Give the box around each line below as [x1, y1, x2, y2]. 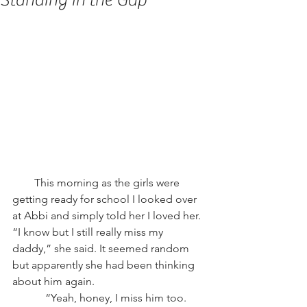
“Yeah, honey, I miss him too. [12, 291, 189, 304]
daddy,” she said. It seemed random [12, 242, 192, 255]
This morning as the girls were [12, 176, 182, 189]
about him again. [12, 275, 95, 288]
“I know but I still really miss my [12, 225, 166, 238]
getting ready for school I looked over [12, 193, 199, 206]
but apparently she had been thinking [12, 258, 197, 271]
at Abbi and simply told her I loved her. [12, 209, 204, 222]
